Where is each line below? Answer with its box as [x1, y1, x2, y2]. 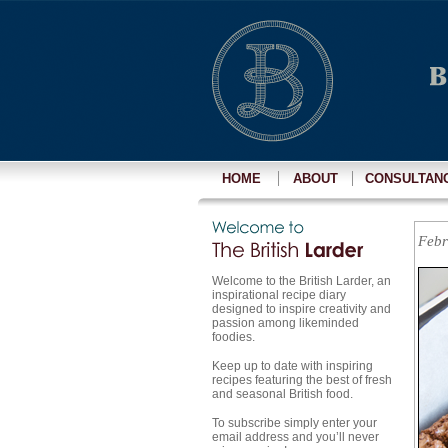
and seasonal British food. [212, 387, 353, 401]
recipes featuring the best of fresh [212, 373, 392, 387]
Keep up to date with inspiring [212, 359, 373, 373]
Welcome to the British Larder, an [212, 274, 391, 288]
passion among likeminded [212, 316, 359, 330]
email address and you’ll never [212, 430, 379, 444]
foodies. [212, 330, 255, 344]
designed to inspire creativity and [212, 302, 391, 316]
